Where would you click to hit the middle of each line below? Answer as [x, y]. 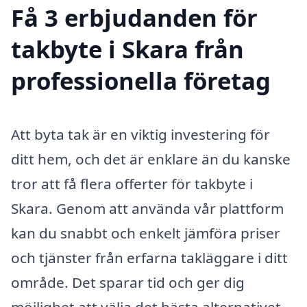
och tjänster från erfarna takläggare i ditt [149, 257]
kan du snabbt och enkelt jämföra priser [146, 233]
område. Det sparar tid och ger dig [128, 282]
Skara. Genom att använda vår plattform [147, 208]
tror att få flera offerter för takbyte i [132, 183]
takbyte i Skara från [127, 49]
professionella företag [141, 80]
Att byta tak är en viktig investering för [140, 134]
